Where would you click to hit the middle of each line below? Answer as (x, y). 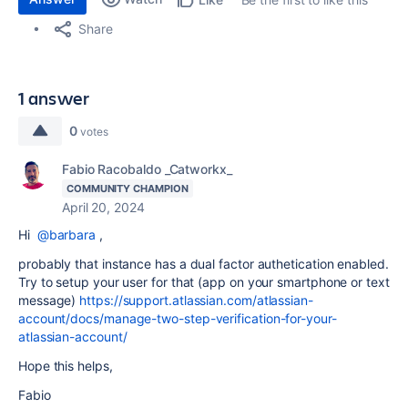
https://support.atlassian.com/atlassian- (196, 300)
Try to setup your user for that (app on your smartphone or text (204, 282)
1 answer (54, 98)
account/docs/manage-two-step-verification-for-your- (178, 318)
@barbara (66, 235)
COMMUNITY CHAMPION (127, 189)
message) (49, 300)
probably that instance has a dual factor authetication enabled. (204, 264)
